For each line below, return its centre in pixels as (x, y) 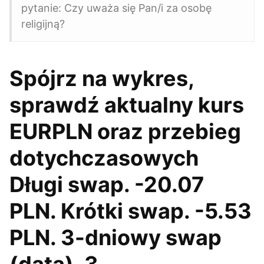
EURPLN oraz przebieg (125, 131)
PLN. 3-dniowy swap (115, 237)
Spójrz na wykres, (102, 78)
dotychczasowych (104, 158)
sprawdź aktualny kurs (127, 105)
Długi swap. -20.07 (107, 184)
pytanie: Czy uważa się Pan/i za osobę (116, 8)
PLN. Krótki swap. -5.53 (131, 211)
